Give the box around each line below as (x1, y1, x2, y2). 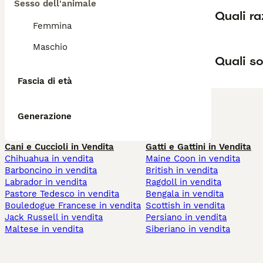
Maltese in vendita (5, 224, 83, 234)
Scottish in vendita (146, 200, 225, 211)
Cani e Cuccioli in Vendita (5, 141, 114, 152)
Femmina (33, 21, 72, 31)
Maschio (33, 42, 68, 52)
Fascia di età (18, 76, 72, 86)
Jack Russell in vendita (5, 212, 103, 222)
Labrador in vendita (5, 177, 87, 187)
